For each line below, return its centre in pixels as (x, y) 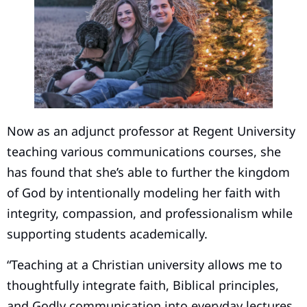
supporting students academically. (107, 234)
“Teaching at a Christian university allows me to (145, 264)
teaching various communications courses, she (144, 152)
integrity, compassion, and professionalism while (150, 213)
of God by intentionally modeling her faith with (144, 193)
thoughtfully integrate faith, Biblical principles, (143, 285)
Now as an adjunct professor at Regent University (151, 131)
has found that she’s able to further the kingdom (148, 172)
